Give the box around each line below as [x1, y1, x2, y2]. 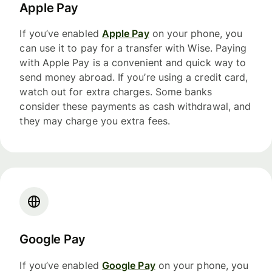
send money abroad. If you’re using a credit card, [19, 70, 248, 83]
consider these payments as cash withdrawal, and [19, 100, 251, 112]
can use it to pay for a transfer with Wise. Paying [19, 41, 247, 54]
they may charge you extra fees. [19, 114, 170, 127]
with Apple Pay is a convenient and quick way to [19, 56, 246, 69]
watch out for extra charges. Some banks [19, 85, 212, 98]
